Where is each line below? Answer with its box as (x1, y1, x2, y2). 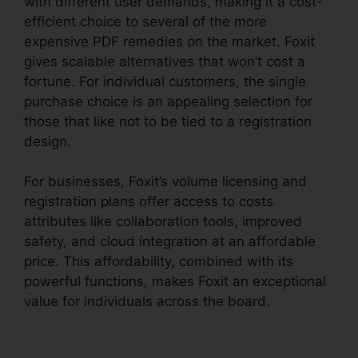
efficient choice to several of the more (24, 13, 267, 30)
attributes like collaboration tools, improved (24, 213, 302, 230)
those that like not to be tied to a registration (24, 113, 312, 129)
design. (24, 133, 71, 149)
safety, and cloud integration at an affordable (24, 233, 316, 250)
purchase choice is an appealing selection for (24, 93, 312, 109)
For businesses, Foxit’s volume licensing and (24, 173, 307, 190)
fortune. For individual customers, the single (24, 73, 306, 89)
